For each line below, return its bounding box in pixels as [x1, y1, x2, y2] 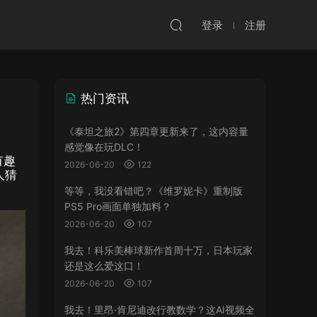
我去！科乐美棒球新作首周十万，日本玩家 [64, 244, 253, 256]
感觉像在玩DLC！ [64, 141, 144, 153]
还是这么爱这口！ [64, 260, 144, 272]
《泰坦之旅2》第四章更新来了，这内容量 [64, 125, 248, 137]
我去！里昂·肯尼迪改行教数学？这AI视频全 [64, 304, 255, 316]
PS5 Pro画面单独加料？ [64, 200, 171, 212]
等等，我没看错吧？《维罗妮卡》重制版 [64, 185, 243, 197]
